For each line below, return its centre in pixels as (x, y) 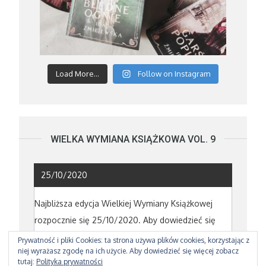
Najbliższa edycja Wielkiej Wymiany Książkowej (124, 204)
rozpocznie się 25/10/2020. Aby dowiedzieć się (125, 220)
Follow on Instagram (174, 73)
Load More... (77, 73)
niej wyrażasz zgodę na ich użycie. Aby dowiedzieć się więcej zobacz (128, 251)
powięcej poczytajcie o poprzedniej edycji (115, 237)
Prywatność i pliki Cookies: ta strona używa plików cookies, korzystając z (134, 240)
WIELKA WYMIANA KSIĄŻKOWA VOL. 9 (133, 139)
